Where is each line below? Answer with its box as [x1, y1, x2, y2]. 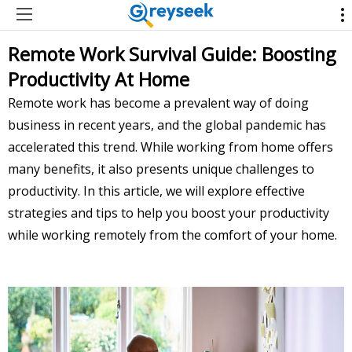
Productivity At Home [8, 66, 189, 92]
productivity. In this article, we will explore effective [8, 181, 305, 200]
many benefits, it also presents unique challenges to [8, 159, 314, 178]
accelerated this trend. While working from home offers [8, 137, 333, 156]
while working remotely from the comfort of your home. [8, 225, 337, 244]
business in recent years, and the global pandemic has [8, 115, 326, 134]
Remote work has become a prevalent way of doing [8, 93, 309, 112]
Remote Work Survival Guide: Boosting [8, 41, 335, 67]
